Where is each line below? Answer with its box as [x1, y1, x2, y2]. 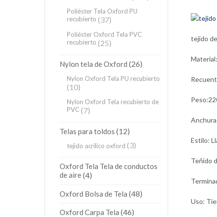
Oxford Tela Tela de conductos [60, 162, 157, 170]
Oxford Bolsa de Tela [60, 189, 127, 198]
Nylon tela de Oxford [60, 60, 127, 68]
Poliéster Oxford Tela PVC [67, 31, 142, 38]
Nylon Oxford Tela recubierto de [67, 98, 159, 106]
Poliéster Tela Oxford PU [67, 7, 138, 15]
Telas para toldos [60, 127, 115, 136]
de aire [60, 170, 81, 180]
